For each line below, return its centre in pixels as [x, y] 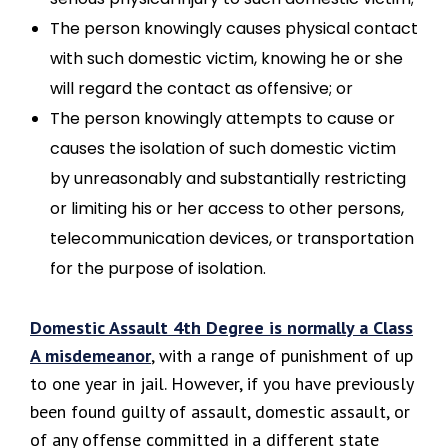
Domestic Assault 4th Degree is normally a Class [221, 327]
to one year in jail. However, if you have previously [221, 383]
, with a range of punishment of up [282, 355]
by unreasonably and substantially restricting [228, 178]
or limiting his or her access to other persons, [227, 208]
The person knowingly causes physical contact [234, 28]
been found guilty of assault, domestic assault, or [220, 411]
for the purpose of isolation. [158, 268]
